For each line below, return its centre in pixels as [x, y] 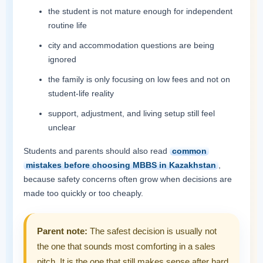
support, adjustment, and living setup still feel [131, 113]
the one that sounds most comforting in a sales [126, 246]
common [189, 151]
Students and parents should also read [97, 151]
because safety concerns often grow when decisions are [128, 179]
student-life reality [81, 93]
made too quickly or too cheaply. [83, 193]
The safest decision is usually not [152, 231]
